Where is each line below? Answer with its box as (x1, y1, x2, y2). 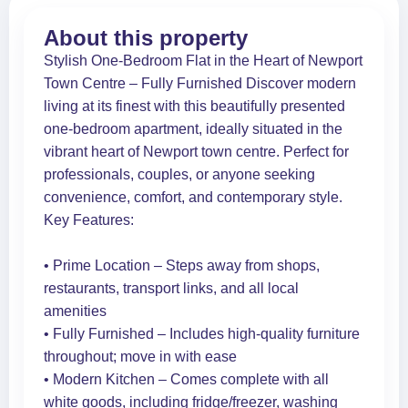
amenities (44, 302, 107, 319)
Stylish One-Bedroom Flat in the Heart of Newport (44, 52, 362, 68)
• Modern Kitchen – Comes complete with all (44, 371, 329, 387)
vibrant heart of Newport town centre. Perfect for (44, 143, 349, 159)
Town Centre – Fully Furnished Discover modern (44, 75, 356, 91)
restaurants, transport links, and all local (44, 280, 299, 296)
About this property (44, 25, 248, 50)
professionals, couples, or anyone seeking (44, 166, 315, 182)
